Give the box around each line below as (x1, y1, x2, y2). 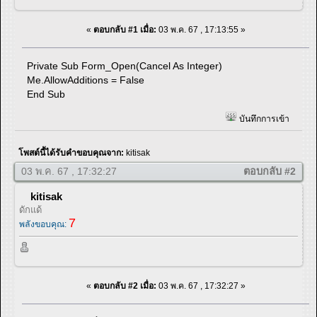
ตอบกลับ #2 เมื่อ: (93, 280, 156, 291)
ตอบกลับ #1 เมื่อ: (93, 24, 156, 35)
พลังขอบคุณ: (19, 219, 69, 230)
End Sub (27, 88, 66, 100)
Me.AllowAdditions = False (27, 74, 145, 86)
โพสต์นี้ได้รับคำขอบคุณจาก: (18, 148, 126, 158)
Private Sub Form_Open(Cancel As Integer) (27, 59, 223, 71)
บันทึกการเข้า (236, 114, 289, 125)
